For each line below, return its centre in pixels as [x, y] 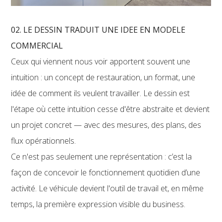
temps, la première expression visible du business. [98, 204]
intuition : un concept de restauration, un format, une [103, 77]
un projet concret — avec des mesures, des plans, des [106, 125]
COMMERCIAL [38, 45]
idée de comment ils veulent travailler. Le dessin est [101, 93]
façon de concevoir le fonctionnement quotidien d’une [106, 172]
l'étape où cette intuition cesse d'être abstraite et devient [111, 109]
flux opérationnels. [44, 140]
